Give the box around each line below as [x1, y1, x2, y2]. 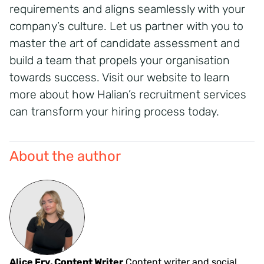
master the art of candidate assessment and [9, 36, 240, 50]
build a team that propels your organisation [9, 53, 230, 67]
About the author [9, 147, 121, 164]
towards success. [9, 70, 100, 84]
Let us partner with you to [110, 19, 243, 33]
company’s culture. [9, 19, 107, 33]
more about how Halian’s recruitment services [9, 87, 246, 101]
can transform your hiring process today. [9, 104, 219, 118]
